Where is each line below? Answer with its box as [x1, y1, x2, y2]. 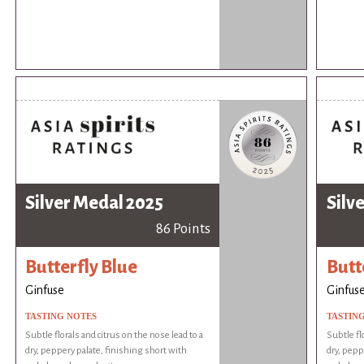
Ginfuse [25, 283, 65, 297]
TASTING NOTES [25, 310, 97, 321]
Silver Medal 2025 [25, 193, 164, 213]
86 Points [155, 220, 210, 236]
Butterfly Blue [25, 258, 138, 278]
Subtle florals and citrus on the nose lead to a [25, 329, 204, 340]
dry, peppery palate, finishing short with [25, 344, 188, 356]
